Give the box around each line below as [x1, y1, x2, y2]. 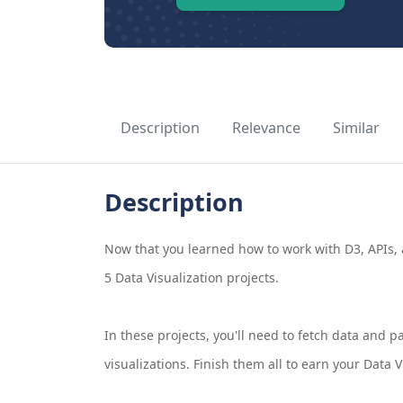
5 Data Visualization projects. [103, 269, 279, 287]
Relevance [231, 118, 300, 139]
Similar [332, 118, 380, 139]
